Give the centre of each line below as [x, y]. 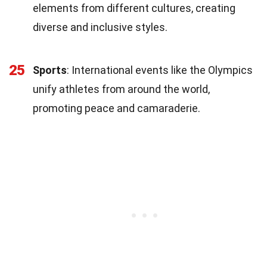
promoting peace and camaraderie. [117, 108]
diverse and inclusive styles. [100, 27]
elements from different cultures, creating [134, 8]
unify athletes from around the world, [121, 89]
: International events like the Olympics [160, 70]
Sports [50, 70]
